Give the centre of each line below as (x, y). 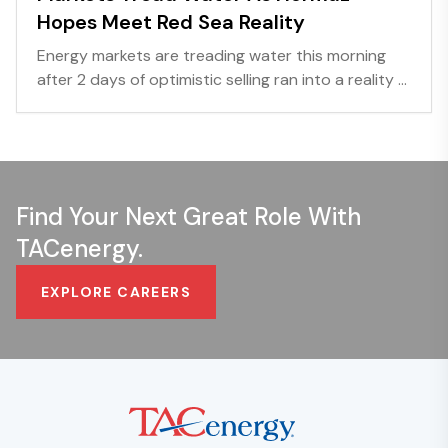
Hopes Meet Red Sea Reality (171, 21)
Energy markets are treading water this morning (211, 55)
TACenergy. (79, 248)
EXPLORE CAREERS (116, 291)
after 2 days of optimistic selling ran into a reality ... (222, 79)
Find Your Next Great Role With (188, 216)
